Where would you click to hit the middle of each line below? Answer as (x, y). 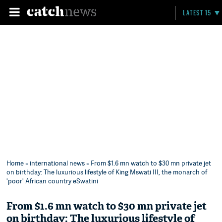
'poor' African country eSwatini (53, 181)
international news (57, 163)
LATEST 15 (197, 13)
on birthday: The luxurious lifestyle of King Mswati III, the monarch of (107, 172)
